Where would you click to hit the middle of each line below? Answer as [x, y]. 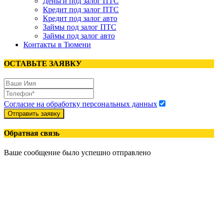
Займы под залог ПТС [80, 27]
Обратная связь [32, 133]
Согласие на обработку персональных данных [81, 104]
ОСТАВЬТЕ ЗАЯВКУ [43, 63]
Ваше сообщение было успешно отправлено [77, 152]
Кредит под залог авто [80, 18]
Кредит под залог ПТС [81, 9]
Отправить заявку [34, 114]
